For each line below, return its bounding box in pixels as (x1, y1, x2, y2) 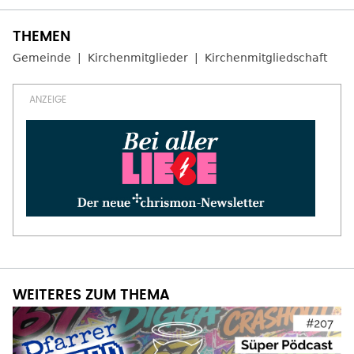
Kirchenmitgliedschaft (205, 51, 327, 65)
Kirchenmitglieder (88, 51, 188, 65)
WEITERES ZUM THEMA (13, 288, 170, 303)
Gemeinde (13, 51, 71, 65)
